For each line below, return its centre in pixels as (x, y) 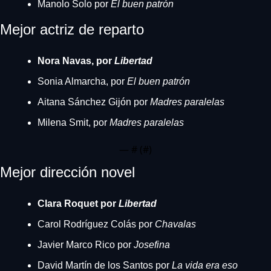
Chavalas (175, 224)
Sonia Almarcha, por (82, 81)
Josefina (152, 245)
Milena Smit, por (73, 122)
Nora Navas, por (76, 61)
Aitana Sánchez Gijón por (94, 102)
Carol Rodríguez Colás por (96, 224)
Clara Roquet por (78, 204)
